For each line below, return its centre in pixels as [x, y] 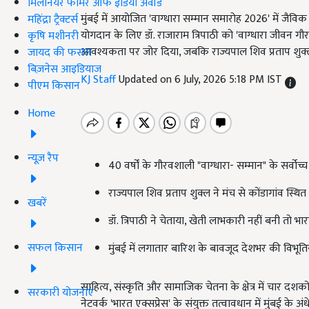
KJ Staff [100, 80]
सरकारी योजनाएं [61, 292]
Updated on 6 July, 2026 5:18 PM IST [202, 80]
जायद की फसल [60, 52]
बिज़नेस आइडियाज [64, 69]
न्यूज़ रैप [43, 158]
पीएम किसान [54, 86]
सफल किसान [55, 248]
